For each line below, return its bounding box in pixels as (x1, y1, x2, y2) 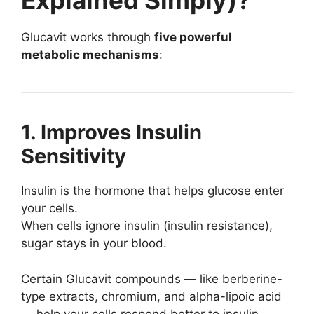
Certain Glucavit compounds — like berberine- (21, 271, 282, 286)
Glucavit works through (21, 30, 154, 45)
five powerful (154, 30, 232, 45)
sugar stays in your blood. (21, 236, 167, 251)
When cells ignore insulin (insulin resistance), (21, 219, 273, 233)
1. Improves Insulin (21, 120, 202, 145)
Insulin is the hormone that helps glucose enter (21, 184, 284, 198)
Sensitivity (21, 144, 126, 169)
